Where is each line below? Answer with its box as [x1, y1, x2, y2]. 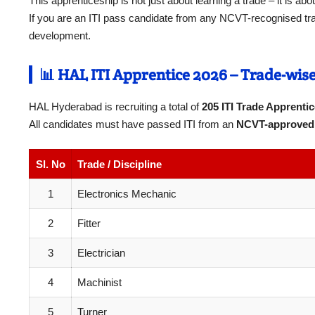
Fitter [77, 217, 101, 229]
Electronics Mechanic [77, 187, 176, 200]
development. [29, 30, 91, 42]
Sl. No [35, 157, 65, 170]
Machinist [77, 276, 122, 288]
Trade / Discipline [77, 157, 162, 170]
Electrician [77, 246, 125, 259]
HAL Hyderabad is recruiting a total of [29, 101, 202, 113]
